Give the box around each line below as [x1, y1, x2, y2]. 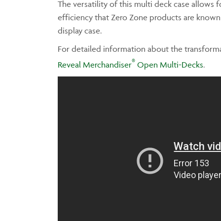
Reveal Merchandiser [58, 60, 132, 70]
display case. [58, 26, 102, 36]
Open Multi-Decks [135, 60, 203, 70]
